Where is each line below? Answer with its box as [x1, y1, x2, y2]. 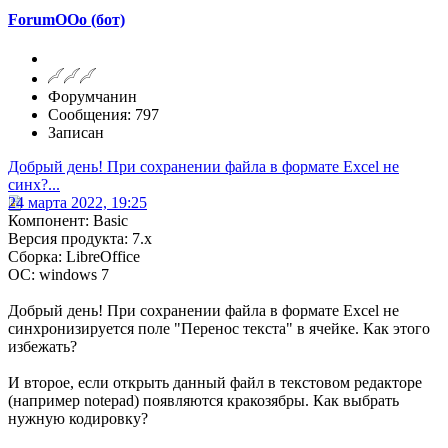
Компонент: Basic [8, 212, 128, 230]
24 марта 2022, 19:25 [8, 194, 147, 212]
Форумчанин [48, 88, 137, 106]
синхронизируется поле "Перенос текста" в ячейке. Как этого [8, 320, 430, 338]
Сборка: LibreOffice [8, 248, 140, 266]
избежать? [8, 338, 77, 356]
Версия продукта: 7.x [8, 230, 152, 248]
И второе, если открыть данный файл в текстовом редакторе [8, 374, 422, 392]
